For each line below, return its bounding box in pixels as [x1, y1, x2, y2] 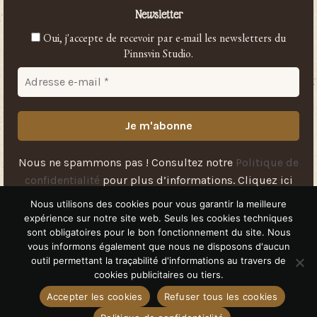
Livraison [36, 264, 63, 272]
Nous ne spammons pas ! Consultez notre [18, 155, 236, 169]
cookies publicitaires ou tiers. [93, 269, 224, 280]
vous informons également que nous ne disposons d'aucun [27, 241, 290, 252]
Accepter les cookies [46, 290, 143, 302]
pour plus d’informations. [99, 173, 235, 187]
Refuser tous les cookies [163, 290, 278, 302]
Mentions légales [219, 264, 267, 272]
